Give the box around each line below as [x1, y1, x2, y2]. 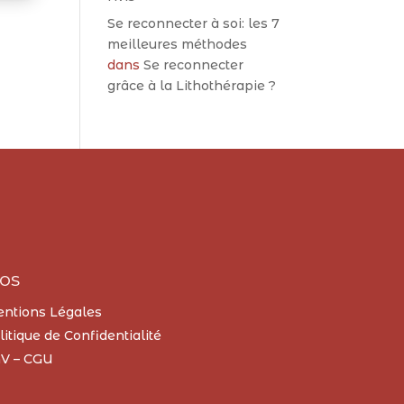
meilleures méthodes [107, 36, 248, 52]
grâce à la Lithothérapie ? [107, 78, 277, 94]
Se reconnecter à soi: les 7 [107, 15, 280, 32]
